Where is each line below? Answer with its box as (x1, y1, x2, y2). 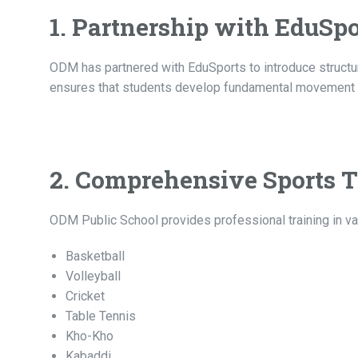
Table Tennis (66, 308, 136, 324)
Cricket (66, 288, 105, 304)
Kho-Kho (66, 328, 113, 344)
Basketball (66, 249, 125, 265)
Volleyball (66, 268, 121, 284)
